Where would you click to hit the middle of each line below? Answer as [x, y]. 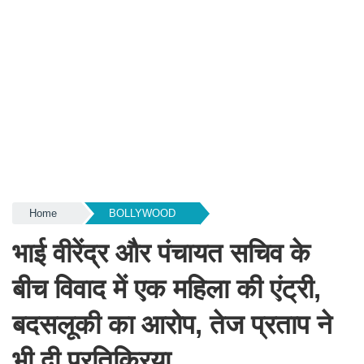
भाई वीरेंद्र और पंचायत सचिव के [161, 253]
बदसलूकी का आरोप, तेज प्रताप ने [172, 325]
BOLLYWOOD [142, 213]
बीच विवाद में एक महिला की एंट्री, [167, 289]
